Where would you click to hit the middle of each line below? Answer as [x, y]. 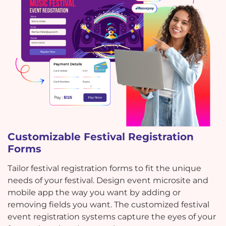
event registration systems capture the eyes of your [112, 217]
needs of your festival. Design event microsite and [108, 181]
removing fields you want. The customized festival [108, 205]
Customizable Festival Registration [101, 137]
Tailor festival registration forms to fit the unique [104, 168]
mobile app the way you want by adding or [94, 193]
